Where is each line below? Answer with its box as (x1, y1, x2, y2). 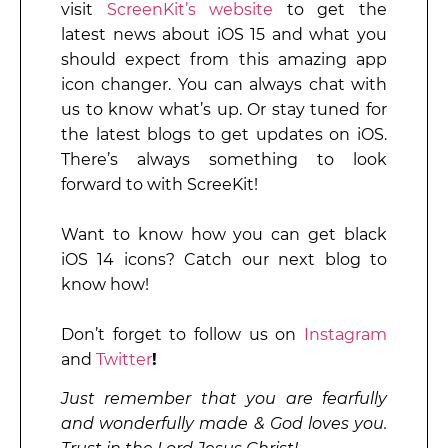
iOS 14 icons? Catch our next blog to (61, 249, 387, 269)
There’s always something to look (61, 149, 387, 169)
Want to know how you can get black (61, 224, 387, 244)
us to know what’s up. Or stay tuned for (61, 99, 387, 119)
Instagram (304, 324, 388, 344)
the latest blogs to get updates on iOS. (61, 124, 387, 144)
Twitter (96, 349, 152, 369)
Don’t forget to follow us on (61, 324, 297, 344)
